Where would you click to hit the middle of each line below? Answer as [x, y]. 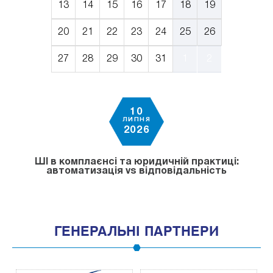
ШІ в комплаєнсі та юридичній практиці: [136, 162]
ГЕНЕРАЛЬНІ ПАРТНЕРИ [136, 232]
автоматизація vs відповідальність [136, 172]
